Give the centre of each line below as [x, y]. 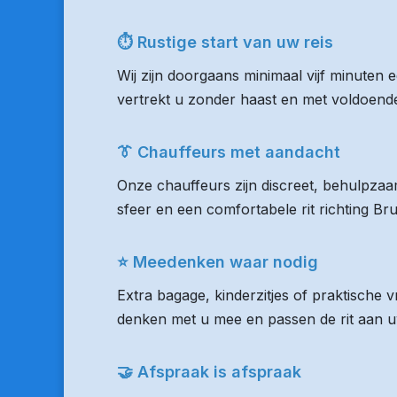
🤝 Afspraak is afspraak [209, 372]
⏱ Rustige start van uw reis [225, 42]
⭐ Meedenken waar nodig [218, 262]
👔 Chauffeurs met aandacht [229, 152]
